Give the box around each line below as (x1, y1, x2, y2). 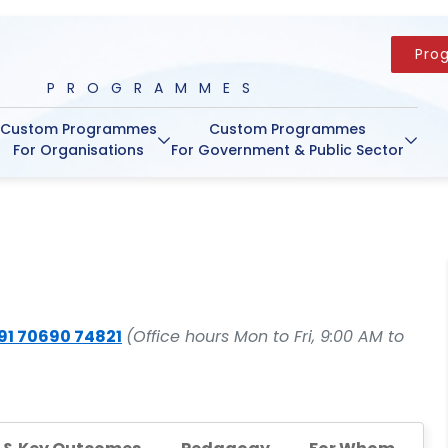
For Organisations (12, 140, 144, 160)
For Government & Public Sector (170, 140, 404, 160)
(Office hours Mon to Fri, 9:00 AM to (126, 325, 404, 348)
